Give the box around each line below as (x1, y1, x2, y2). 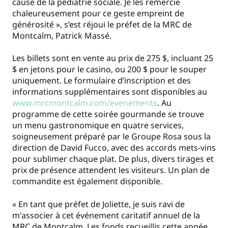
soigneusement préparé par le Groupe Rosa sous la (12, 131, 211, 142)
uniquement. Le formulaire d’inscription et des (12, 75, 191, 87)
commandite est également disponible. (12, 176, 162, 187)
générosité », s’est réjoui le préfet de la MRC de (12, 19, 192, 30)
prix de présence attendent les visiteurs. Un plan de (12, 164, 210, 176)
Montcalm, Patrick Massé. (12, 30, 111, 41)
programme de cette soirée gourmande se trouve (12, 108, 204, 120)
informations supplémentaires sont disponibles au (12, 86, 207, 98)
